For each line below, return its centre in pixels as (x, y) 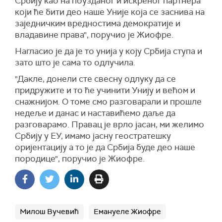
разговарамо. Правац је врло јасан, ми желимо (110, 124)
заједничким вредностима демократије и (98, 23)
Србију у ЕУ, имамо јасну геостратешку (93, 136)
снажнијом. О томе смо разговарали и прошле (108, 101)
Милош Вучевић (49, 211)
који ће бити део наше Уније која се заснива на (110, 12)
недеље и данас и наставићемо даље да (95, 113)
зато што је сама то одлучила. (75, 62)
